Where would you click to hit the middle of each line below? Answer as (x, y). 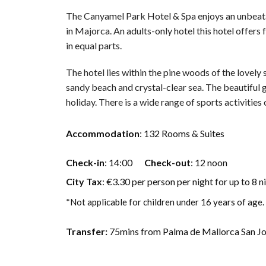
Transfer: (87, 231)
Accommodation (103, 133)
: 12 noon (209, 162)
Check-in (85, 162)
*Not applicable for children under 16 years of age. (165, 202)
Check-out (167, 162)
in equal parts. (94, 46)
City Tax (84, 182)
